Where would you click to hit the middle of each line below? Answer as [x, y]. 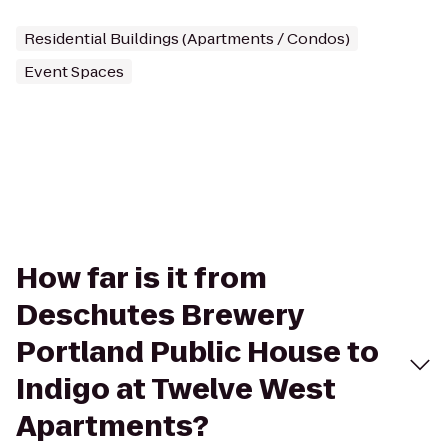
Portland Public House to [197, 352]
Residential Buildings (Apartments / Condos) [187, 38]
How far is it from [141, 278]
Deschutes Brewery [160, 315]
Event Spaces [74, 71]
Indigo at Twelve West [176, 389]
